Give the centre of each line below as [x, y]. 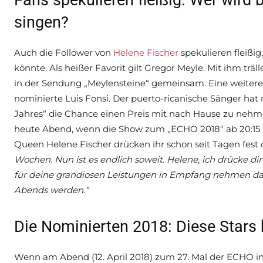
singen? [41, 23]
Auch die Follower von [64, 53]
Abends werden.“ [51, 190]
